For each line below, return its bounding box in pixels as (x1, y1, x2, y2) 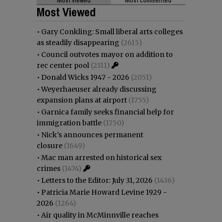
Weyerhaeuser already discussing (41, 84, 157, 94)
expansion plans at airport (37, 95, 127, 105)
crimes (37, 164, 60, 173)
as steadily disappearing (37, 38, 119, 47)
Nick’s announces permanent (41, 130, 143, 139)
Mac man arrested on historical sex (41, 153, 162, 162)
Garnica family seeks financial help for (41, 107, 174, 116)
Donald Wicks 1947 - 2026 (41, 72, 129, 82)
